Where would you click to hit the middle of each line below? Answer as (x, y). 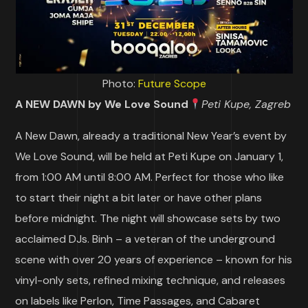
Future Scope (172, 84)
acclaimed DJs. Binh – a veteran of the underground (145, 239)
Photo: (120, 84)
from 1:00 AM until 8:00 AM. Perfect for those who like (150, 177)
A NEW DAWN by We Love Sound (102, 104)
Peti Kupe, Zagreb (246, 104)
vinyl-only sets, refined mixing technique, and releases (151, 280)
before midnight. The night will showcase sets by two (148, 218)
